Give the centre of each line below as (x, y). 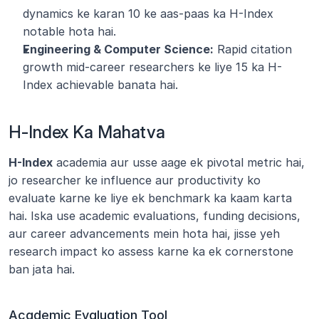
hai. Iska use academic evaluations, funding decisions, (155, 215)
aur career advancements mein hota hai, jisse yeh (144, 233)
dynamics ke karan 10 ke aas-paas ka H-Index (148, 13)
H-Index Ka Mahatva (87, 132)
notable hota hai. (69, 31)
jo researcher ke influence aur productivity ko (135, 180)
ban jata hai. (42, 269)
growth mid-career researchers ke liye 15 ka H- (152, 67)
